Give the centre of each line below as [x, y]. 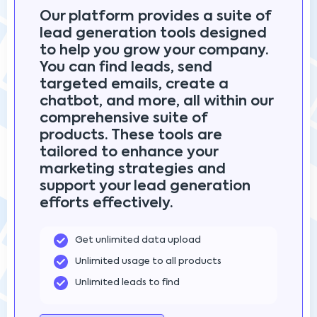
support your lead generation [145, 186]
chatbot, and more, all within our [156, 102]
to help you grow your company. [154, 51]
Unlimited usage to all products [148, 261]
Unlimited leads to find [127, 282]
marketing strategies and [133, 169]
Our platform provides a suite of [155, 17]
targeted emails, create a [134, 85]
